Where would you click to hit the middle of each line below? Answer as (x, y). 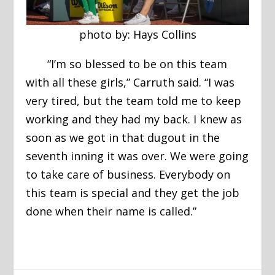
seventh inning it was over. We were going (137, 156)
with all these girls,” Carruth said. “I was (130, 83)
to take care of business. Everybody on (128, 175)
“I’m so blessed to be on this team (127, 64)
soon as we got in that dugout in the (123, 138)
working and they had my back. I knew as (134, 119)
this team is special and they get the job (133, 193)
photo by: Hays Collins (137, 35)
